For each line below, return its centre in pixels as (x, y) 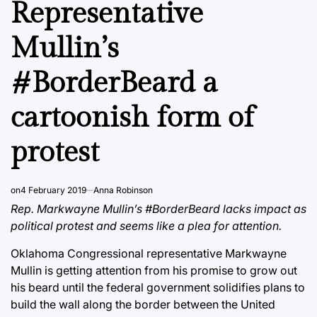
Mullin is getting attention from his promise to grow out (154, 270)
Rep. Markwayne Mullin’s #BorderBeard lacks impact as (158, 208)
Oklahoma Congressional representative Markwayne (149, 253)
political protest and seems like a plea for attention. (146, 225)
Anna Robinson (123, 190)
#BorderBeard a (114, 83)
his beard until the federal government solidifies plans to (158, 287)
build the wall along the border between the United (143, 304)
